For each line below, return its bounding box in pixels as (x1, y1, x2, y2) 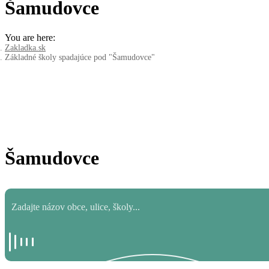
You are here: (5, 32, 55, 43)
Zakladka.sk (5, 43, 46, 52)
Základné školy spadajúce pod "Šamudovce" (5, 52, 155, 62)
